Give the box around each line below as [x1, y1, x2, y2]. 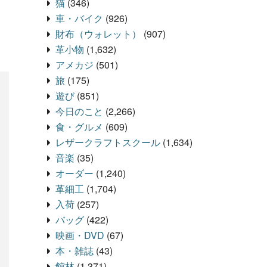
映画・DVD [55, 228, 104, 243]
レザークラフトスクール [55, 135, 160, 150]
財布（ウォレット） [55, 27, 141, 41]
